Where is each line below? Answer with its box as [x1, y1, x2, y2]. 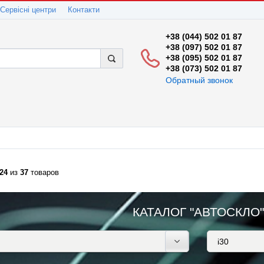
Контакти [68, 6, 100, 14]
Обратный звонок [166, 75, 233, 85]
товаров [28, 169, 59, 177]
